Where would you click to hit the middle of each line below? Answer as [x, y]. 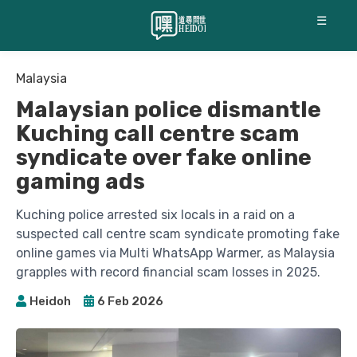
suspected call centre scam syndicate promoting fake [178, 234]
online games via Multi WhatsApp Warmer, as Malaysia [175, 253]
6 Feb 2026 [130, 301]
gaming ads [80, 181]
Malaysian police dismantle [169, 110]
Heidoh [50, 301]
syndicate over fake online [164, 157]
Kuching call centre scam [157, 133]
